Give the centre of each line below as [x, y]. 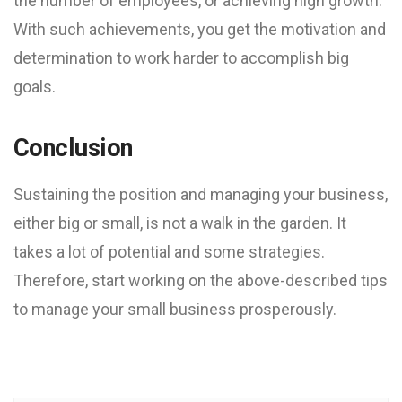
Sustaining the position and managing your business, [201, 194]
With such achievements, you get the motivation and [200, 29]
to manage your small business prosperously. [175, 309]
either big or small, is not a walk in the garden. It [180, 223]
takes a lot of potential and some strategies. [169, 252]
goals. [35, 87]
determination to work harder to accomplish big [181, 58]
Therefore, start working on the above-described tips [201, 280]
